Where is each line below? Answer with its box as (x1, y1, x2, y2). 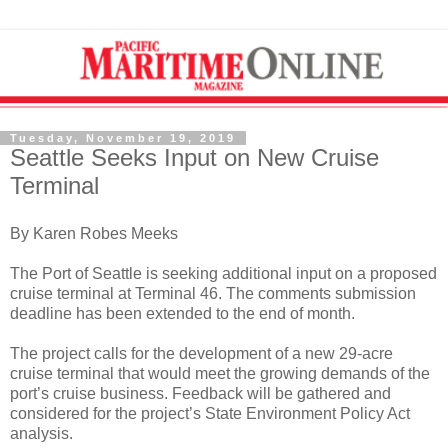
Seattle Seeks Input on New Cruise (10, 143, 379, 171)
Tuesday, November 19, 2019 (10, 131, 236, 144)
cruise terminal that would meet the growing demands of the (10, 364, 430, 382)
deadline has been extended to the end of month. (10, 304, 355, 322)
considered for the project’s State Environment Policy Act (10, 404, 410, 422)
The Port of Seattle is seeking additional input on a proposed (10, 264, 437, 282)
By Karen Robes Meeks (10, 224, 178, 242)
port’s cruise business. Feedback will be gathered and (10, 384, 391, 402)
